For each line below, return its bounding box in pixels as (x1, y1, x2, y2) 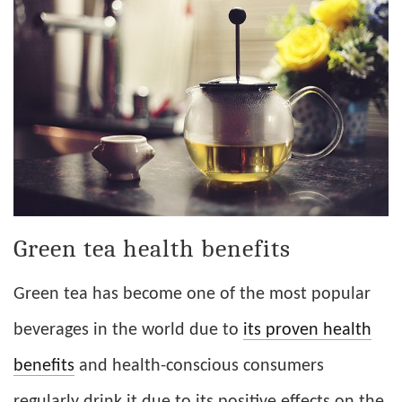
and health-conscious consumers (74, 357, 324, 376)
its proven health (243, 321, 371, 340)
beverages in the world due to (13, 321, 243, 340)
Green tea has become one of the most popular (13, 285, 371, 304)
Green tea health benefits (13, 234, 291, 264)
